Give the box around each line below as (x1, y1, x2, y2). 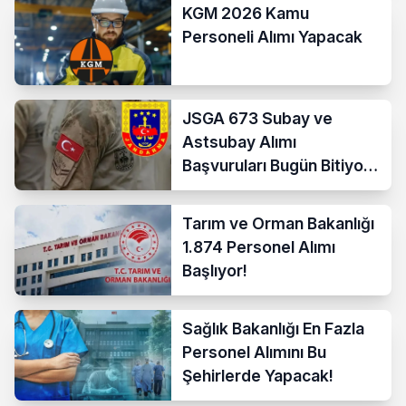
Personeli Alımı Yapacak (182, 26, 363, 46)
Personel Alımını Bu (182, 342, 327, 362)
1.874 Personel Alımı (182, 237, 336, 256)
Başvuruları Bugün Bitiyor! (182, 155, 375, 175)
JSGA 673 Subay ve (182, 108, 333, 128)
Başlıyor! (182, 260, 248, 280)
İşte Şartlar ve (182, 179, 290, 198)
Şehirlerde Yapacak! (182, 365, 334, 385)
